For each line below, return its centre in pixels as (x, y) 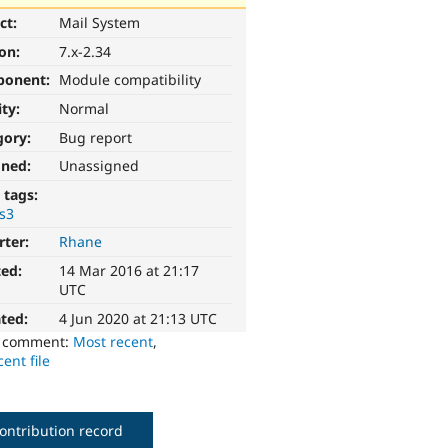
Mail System (100, 23)
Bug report (96, 137)
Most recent (113, 341)
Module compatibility (130, 80)
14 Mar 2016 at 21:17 (129, 271)
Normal (84, 109)
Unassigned (99, 166)
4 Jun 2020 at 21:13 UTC (138, 318)
